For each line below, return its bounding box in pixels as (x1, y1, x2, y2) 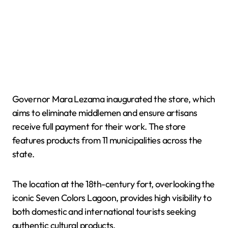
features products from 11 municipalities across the (12, 134, 202, 146)
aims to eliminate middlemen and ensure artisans (12, 106, 197, 119)
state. (12, 148, 35, 160)
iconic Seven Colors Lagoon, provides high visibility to (12, 191, 212, 204)
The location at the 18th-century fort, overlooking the (12, 178, 215, 190)
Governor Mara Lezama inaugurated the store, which (12, 93, 215, 105)
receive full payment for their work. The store (12, 120, 186, 132)
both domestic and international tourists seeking (12, 205, 196, 217)
